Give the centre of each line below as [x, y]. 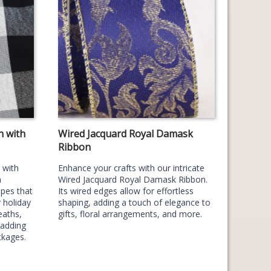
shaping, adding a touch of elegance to [134, 202]
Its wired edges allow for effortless [126, 191]
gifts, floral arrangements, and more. [130, 214]
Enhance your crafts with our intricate [131, 168]
